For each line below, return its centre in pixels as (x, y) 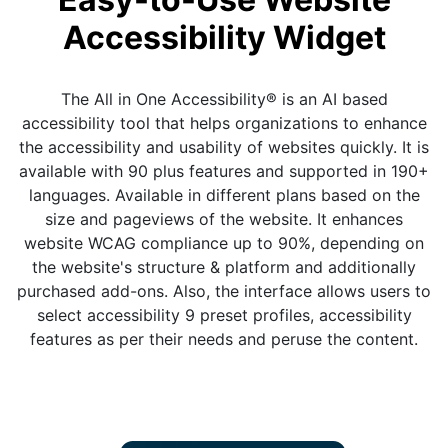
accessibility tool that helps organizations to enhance (224, 122)
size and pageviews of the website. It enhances (224, 218)
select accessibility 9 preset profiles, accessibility (224, 314)
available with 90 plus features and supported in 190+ (224, 170)
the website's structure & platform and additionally (224, 266)
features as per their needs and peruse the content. (224, 338)
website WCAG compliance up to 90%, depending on (224, 242)
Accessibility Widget (224, 37)
